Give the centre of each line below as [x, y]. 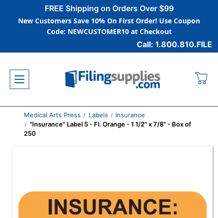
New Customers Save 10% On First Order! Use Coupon [109, 21]
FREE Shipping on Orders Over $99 [109, 8]
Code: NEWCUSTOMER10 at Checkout [109, 31]
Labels [98, 115]
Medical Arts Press [52, 115]
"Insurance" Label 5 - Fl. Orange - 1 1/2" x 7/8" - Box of [111, 124]
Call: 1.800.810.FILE [174, 44]
